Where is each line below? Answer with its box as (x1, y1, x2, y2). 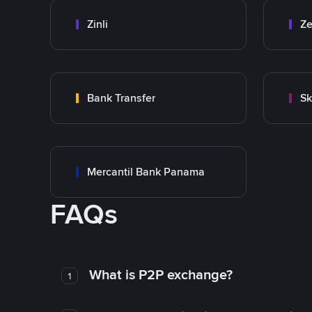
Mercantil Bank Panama (87, 164, 205, 179)
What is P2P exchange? (88, 265, 233, 283)
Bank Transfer (87, 91, 155, 105)
